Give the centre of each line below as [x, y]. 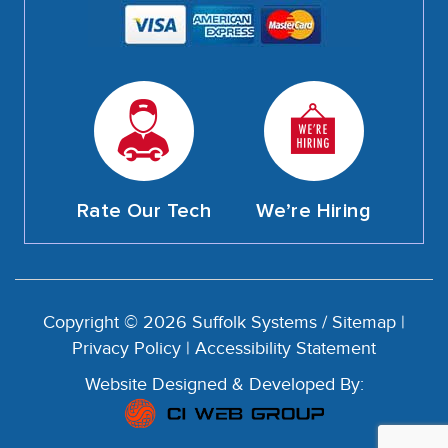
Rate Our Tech [144, 210]
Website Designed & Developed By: [224, 384]
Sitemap [364, 322]
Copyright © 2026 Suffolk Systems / [187, 322]
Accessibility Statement [285, 348]
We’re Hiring [313, 210]
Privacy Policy [126, 348]
